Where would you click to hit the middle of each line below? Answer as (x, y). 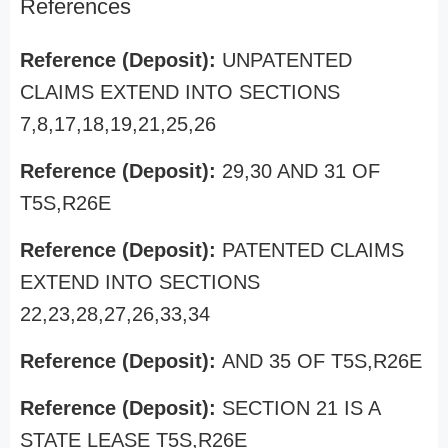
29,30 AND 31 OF (301, 171)
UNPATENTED (287, 60)
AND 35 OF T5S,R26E (322, 361)
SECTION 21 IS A (301, 408)
